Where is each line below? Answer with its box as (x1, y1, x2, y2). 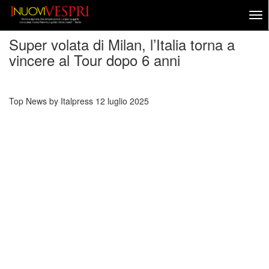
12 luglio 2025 (95, 95, 149, 107)
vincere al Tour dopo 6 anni (9, 49, 180, 70)
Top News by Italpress (9, 95, 93, 107)
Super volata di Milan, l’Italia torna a (9, 34, 235, 55)
